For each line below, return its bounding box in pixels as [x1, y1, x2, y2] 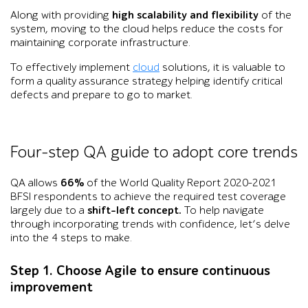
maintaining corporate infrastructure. [10, 35, 190, 49]
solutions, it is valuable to [159, 60, 285, 74]
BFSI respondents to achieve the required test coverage [10, 189, 286, 203]
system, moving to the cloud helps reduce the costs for [10, 21, 283, 36]
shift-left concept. [87, 203, 181, 217]
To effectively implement [10, 60, 133, 74]
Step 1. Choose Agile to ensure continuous [10, 262, 270, 279]
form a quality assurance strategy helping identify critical [10, 74, 283, 88]
